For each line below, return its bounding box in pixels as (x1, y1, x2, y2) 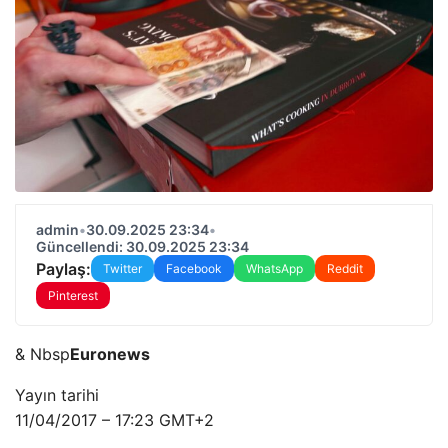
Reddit (327, 261, 363, 276)
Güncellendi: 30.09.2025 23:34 (36, 238, 249, 255)
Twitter (103, 261, 142, 276)
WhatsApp (246, 261, 303, 276)
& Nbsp (15, 344, 70, 364)
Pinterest (48, 288, 98, 303)
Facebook (166, 261, 222, 276)
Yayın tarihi (15, 385, 99, 405)
